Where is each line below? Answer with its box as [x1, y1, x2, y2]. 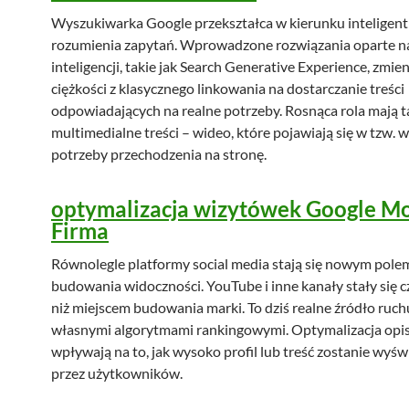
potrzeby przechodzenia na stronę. [51, 145, 267, 163]
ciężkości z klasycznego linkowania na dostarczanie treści [51, 79, 404, 97]
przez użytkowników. [51, 364, 183, 382]
